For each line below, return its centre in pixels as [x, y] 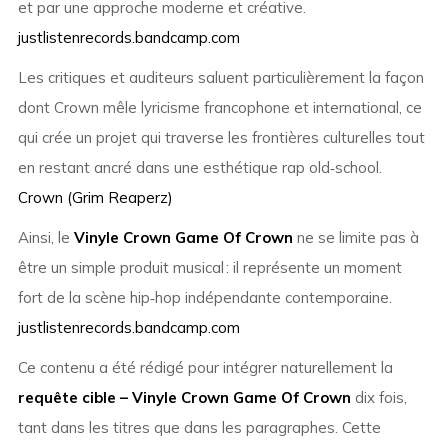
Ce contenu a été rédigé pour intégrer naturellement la [205, 368]
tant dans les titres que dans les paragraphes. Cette [199, 428]
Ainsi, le [45, 238]
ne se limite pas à [355, 238]
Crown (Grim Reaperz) [95, 198]
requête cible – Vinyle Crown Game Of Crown [184, 398]
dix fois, [378, 398]
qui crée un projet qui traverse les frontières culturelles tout [221, 138]
